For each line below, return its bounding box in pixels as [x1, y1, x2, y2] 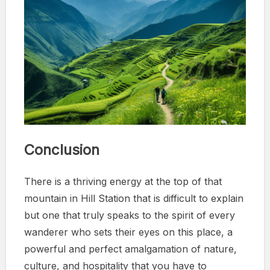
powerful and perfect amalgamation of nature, [24, 242, 237, 255]
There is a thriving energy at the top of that [24, 175, 222, 187]
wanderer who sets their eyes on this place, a [24, 225, 233, 238]
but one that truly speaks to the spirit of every [24, 209, 235, 221]
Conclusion [24, 140, 99, 159]
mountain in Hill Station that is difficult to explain [24, 192, 243, 204]
